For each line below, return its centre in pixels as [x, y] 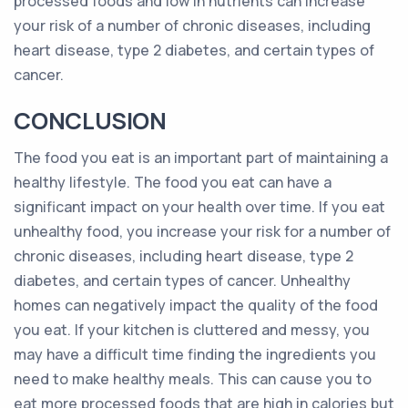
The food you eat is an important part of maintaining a [201, 158]
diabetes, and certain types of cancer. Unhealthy [182, 280]
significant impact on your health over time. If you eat [199, 207]
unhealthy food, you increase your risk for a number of [202, 231]
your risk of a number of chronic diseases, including [192, 25]
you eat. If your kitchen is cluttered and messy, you [192, 330]
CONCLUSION [90, 121]
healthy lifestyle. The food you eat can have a [173, 182]
